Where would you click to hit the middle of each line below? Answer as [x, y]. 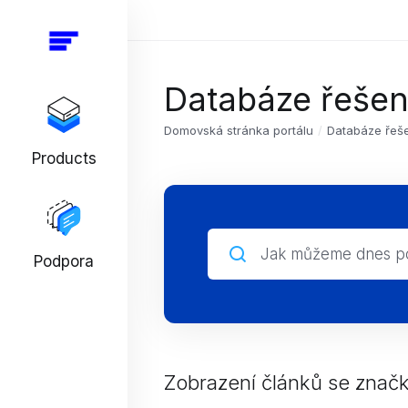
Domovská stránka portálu [239, 130]
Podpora [64, 261]
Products [64, 158]
